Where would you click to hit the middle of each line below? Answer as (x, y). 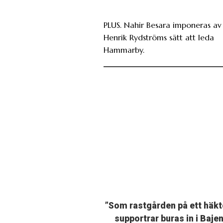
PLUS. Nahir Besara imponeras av (163, 25)
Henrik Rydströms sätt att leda (159, 37)
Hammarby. (124, 50)
